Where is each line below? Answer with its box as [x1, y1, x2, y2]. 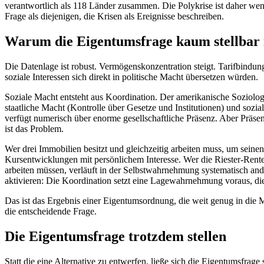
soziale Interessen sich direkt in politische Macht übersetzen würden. [5, 71, 258, 82]
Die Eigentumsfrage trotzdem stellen [5, 228, 226, 244]
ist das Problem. [5, 123, 64, 134]
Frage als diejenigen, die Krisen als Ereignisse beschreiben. [5, 11, 224, 22]
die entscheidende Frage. [5, 206, 97, 216]
